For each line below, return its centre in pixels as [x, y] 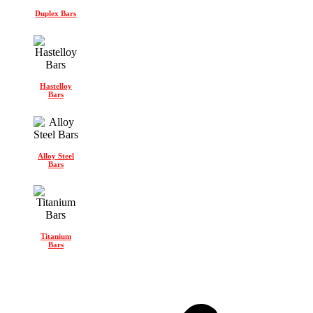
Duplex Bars [56, 13]
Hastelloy [56, 86]
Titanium [56, 236]
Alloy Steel [56, 155]
